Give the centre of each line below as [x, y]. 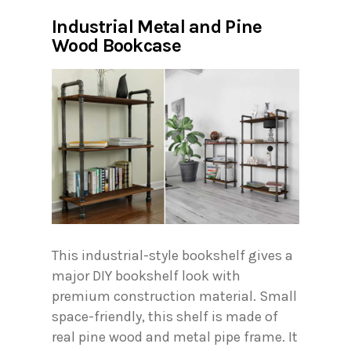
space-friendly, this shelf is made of [165, 317]
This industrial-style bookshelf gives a [172, 256]
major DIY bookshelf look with [146, 276]
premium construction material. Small [174, 297]
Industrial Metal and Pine [157, 27]
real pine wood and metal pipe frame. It [175, 337]
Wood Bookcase [116, 46]
